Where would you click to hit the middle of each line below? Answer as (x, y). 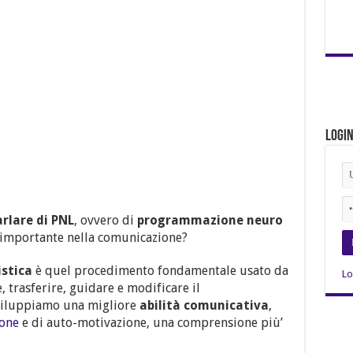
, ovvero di (105, 221)
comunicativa (226, 306)
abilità (158, 306)
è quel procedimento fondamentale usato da (160, 271)
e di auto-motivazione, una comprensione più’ (150, 323)
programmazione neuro (210, 221)
